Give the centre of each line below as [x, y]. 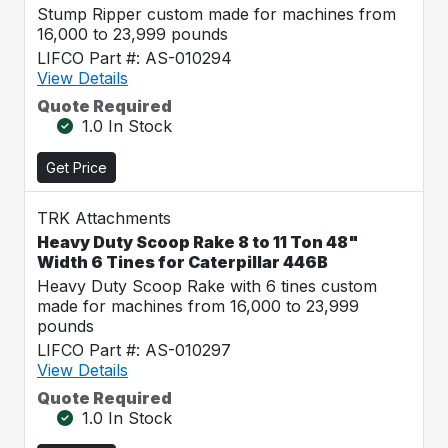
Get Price [76, 167]
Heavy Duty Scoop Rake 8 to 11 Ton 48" [198, 242]
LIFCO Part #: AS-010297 [134, 350]
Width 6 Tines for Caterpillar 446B [182, 262]
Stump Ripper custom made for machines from [216, 14]
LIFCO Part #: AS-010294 [134, 58]
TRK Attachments [104, 218]
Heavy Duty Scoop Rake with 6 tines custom [207, 286]
